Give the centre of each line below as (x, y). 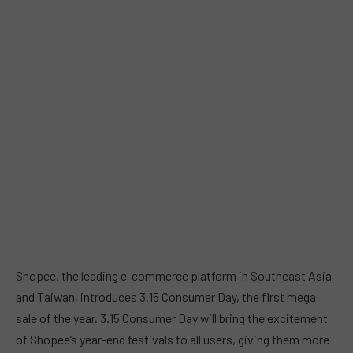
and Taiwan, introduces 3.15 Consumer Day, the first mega (166, 296)
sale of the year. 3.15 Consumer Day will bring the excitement (172, 318)
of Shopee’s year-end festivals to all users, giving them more (173, 339)
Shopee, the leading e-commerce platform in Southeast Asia (174, 275)
